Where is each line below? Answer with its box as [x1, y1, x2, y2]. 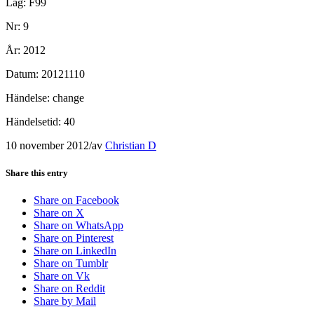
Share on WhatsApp [34, 219, 123, 232]
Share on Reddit [34, 282, 105, 295]
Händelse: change [6, 91, 84, 104]
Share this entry [6, 167, 68, 178]
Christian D [105, 139, 156, 151]
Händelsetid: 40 [6, 115, 75, 128]
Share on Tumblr [34, 257, 108, 270]
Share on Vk [34, 270, 90, 282]
